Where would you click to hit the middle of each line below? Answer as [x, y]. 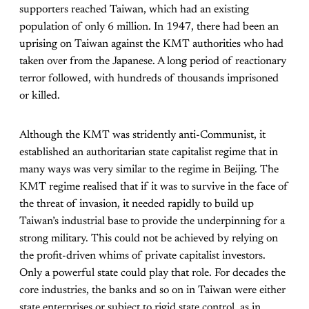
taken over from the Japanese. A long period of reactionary [153, 61]
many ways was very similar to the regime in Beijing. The [149, 169]
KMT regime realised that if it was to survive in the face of [154, 187]
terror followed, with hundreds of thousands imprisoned [149, 78]
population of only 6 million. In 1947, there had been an [149, 27]
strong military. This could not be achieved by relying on [149, 238]
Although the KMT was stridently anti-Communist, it [142, 135]
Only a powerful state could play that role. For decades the [152, 273]
